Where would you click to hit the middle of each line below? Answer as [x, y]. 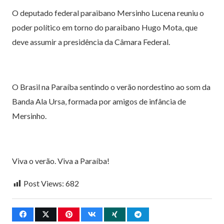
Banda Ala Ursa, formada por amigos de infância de [99, 101]
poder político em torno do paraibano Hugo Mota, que [105, 27]
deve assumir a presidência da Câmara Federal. [91, 41]
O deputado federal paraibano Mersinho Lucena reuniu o [108, 12]
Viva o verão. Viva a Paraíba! [61, 160]
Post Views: [44, 183]
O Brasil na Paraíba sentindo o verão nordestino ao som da [111, 86]
